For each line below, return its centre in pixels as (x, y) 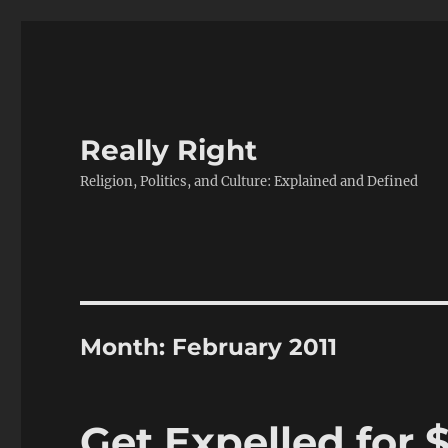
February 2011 (255, 347)
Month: (126, 347)
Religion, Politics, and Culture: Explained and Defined (249, 181)
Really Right (169, 150)
